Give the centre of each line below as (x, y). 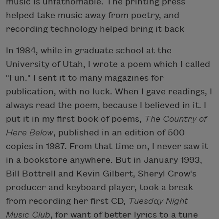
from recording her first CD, (67, 201)
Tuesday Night (158, 201)
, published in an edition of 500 (119, 133)
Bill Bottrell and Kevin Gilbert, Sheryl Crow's (101, 174)
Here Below (30, 133)
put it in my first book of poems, (75, 119)
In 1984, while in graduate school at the (89, 51)
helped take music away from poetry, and (93, 16)
